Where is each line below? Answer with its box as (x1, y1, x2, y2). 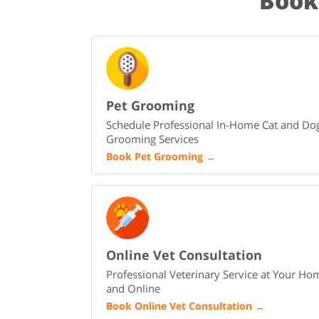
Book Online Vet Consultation (106, 299, 253, 313)
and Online (106, 281, 161, 296)
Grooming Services (106, 132, 199, 147)
